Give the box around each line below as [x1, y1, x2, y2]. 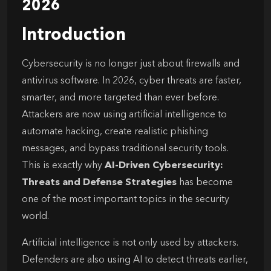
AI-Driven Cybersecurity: [105, 160, 223, 171]
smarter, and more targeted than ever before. [22, 93, 219, 103]
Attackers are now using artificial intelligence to [22, 109, 227, 120]
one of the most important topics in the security [22, 194, 229, 204]
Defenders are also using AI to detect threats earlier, [22, 255, 248, 265]
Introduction [22, 27, 126, 44]
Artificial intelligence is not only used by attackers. [22, 238, 238, 248]
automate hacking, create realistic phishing [22, 126, 208, 137]
